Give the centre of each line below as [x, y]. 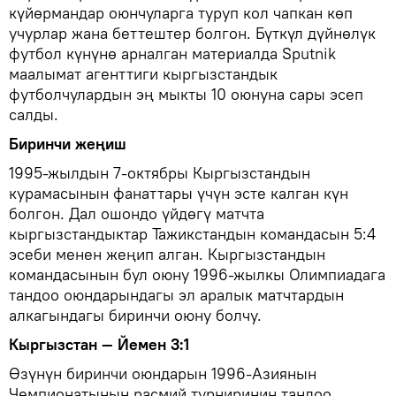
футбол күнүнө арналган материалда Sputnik [172, 53]
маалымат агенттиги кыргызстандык [143, 73]
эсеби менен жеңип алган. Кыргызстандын [167, 254]
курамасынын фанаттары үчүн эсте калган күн [179, 193]
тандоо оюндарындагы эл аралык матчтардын [176, 294]
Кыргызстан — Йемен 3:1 [99, 344]
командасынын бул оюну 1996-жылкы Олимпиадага [197, 274]
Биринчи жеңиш [68, 143]
